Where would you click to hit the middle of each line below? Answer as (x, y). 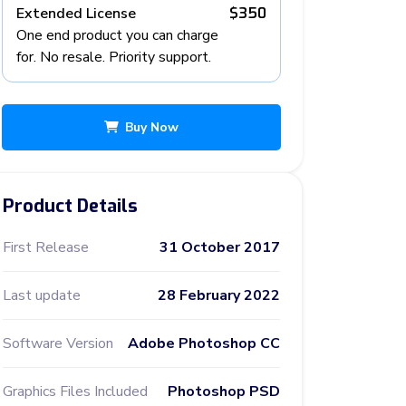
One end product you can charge (117, 35)
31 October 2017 (220, 247)
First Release (46, 247)
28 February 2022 (219, 295)
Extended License (76, 14)
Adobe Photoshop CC (204, 343)
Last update (42, 295)
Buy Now (152, 127)
